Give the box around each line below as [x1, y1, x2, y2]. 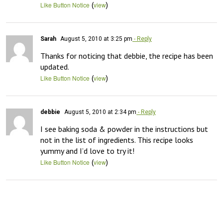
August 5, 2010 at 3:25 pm [59, 35, 132, 42]
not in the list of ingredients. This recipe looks [40, 135, 193, 145]
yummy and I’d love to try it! [40, 146, 134, 156]
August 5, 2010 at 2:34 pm [63, 109, 136, 115]
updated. [40, 62, 69, 72]
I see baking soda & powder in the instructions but [40, 124, 208, 134]
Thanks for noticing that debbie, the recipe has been [40, 51, 213, 61]
